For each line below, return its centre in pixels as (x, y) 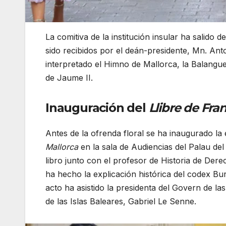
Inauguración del (97, 107)
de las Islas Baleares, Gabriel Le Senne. (121, 202)
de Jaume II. (69, 77)
